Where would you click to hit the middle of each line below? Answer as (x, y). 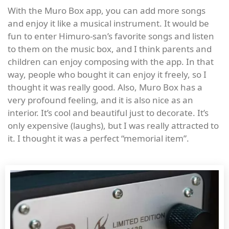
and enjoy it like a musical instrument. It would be (108, 23)
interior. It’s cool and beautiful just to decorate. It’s (108, 112)
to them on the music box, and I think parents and (110, 49)
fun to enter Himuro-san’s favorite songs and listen (111, 36)
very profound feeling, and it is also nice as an (100, 100)
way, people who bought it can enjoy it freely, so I (107, 74)
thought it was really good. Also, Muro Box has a (105, 87)
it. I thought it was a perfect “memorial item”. (98, 138)
